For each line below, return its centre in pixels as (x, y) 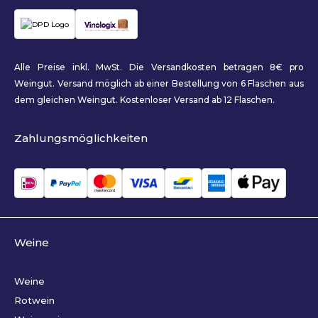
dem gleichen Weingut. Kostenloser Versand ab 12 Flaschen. (144, 100)
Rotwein (34, 301)
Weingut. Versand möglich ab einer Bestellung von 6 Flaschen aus (159, 84)
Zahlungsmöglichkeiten (81, 138)
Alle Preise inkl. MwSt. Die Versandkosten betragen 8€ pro (159, 67)
